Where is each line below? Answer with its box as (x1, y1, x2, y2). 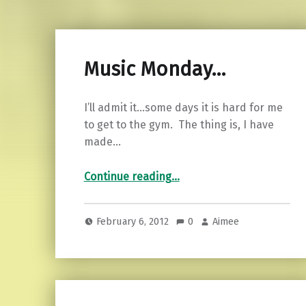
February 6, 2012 (96, 215, 172, 228)
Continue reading (83, 169, 171, 183)
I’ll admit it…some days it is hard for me (83, 100, 283, 114)
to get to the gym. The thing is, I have (83, 117, 274, 131)
